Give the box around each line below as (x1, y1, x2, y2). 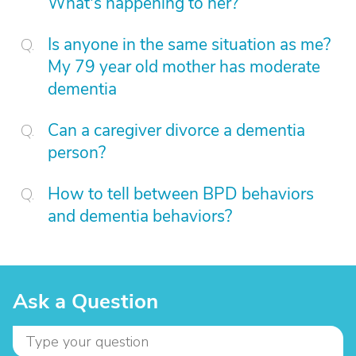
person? (48, 141, 106, 164)
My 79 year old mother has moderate (48, 56, 320, 78)
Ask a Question (13, 288, 158, 315)
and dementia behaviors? (48, 205, 232, 227)
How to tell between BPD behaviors (48, 183, 314, 205)
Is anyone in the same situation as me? (48, 33, 331, 56)
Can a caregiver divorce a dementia (48, 119, 305, 141)
